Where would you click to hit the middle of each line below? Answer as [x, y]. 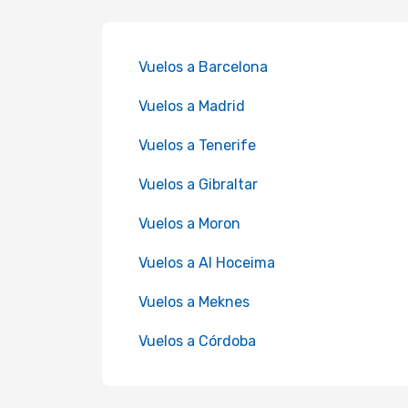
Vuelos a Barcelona [203, 67]
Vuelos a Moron [189, 224]
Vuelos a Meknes [194, 302]
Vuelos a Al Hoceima [207, 263]
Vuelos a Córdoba [197, 341]
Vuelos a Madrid [192, 106]
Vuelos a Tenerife [197, 145]
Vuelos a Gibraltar [198, 184]
